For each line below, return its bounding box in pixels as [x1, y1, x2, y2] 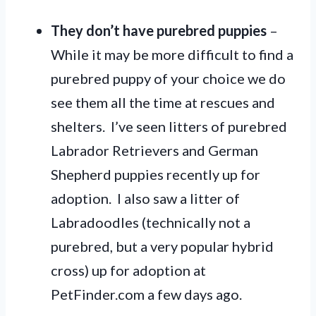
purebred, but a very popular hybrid [51, 237, 274, 255]
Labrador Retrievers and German [51, 141, 258, 159]
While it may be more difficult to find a [51, 45, 293, 63]
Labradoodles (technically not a [51, 213, 250, 231]
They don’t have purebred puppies [51, 21, 267, 39]
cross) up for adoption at [51, 261, 206, 279]
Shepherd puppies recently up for [51, 165, 260, 183]
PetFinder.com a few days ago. [51, 285, 242, 303]
